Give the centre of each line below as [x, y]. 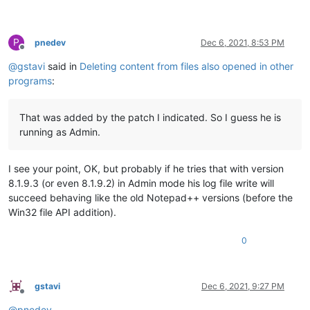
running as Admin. [60, 132]
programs [30, 81]
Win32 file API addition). [62, 212]
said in [62, 66]
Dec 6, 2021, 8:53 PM [243, 43]
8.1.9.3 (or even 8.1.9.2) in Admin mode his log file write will [141, 183]
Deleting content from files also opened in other [186, 66]
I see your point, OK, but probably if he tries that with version [146, 169]
